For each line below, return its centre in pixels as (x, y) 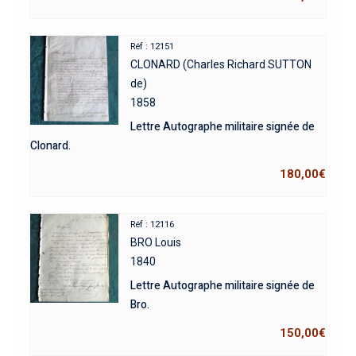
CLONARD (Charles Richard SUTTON (221, 64)
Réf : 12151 (153, 46)
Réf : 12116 (153, 224)
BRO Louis (156, 242)
